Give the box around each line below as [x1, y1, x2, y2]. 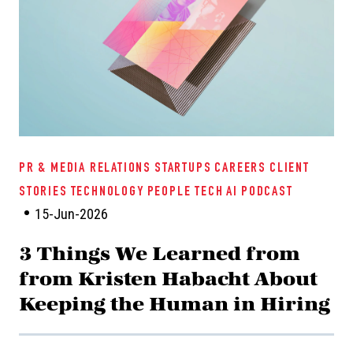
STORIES [19, 185, 68, 199]
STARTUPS [154, 162, 212, 176]
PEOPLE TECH [147, 185, 224, 199]
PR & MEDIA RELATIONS [19, 162, 151, 176]
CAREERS [214, 162, 267, 176]
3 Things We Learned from [19, 243, 300, 264]
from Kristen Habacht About [19, 268, 318, 289]
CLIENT [269, 162, 310, 176]
